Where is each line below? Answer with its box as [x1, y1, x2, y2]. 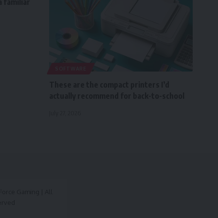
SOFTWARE [55, 66, 87, 72]
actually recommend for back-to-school [49, 91, 184, 101]
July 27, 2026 [49, 109, 81, 117]
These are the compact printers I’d [49, 80, 169, 90]
